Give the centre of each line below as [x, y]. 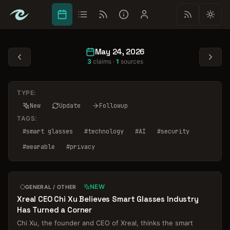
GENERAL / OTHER [51, 187]
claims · [103, 61]
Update [70, 106]
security [175, 131]
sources [131, 61]
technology [106, 131]
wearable [41, 147]
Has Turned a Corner [55, 210]
